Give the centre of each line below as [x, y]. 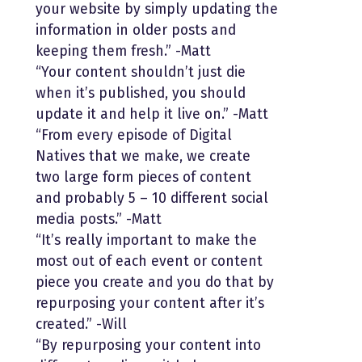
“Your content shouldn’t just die [141, 72]
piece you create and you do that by [155, 282]
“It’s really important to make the [146, 240]
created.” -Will [81, 324]
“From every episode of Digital [134, 135]
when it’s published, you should [141, 93]
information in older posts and [136, 30]
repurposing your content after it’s [150, 303]
